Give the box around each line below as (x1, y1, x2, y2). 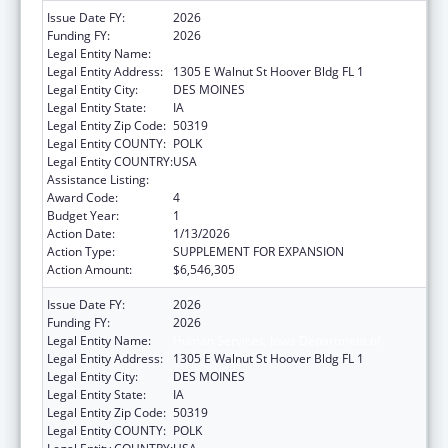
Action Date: (47, 224, 115, 242)
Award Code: (47, 188, 118, 206)
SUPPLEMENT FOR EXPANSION (173, 242, 344, 260)
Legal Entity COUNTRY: (47, 152, 173, 170)
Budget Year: (47, 206, 119, 224)
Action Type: (47, 242, 115, 260)
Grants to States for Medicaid (173, 170, 336, 188)
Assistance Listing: (47, 170, 149, 188)
